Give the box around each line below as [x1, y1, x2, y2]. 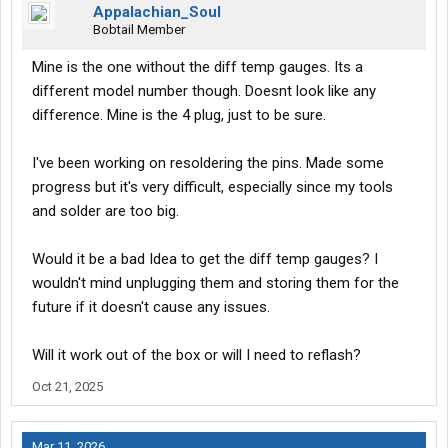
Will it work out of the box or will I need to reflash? [32, 346, 361, 365]
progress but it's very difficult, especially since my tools [32, 178, 393, 197]
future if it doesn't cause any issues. [32, 298, 270, 317]
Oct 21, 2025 [32, 379, 103, 395]
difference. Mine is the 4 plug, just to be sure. [32, 106, 326, 125]
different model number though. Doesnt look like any [32, 82, 376, 101]
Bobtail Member [93, 22, 185, 38]
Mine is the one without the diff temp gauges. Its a [32, 58, 363, 77]
